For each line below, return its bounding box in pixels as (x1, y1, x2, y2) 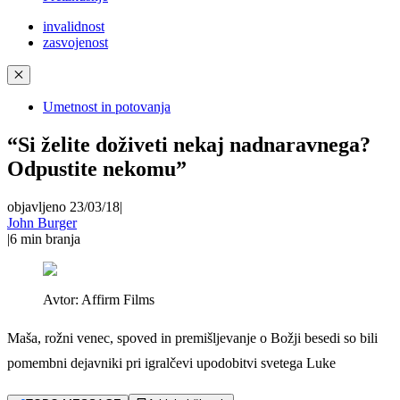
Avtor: (43, 291, 81, 307)
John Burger (7, 214, 77, 230)
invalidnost (43, 19, 104, 34)
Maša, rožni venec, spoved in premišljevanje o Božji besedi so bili (7, 329, 378, 346)
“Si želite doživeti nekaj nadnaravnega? (7, 132, 371, 156)
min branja (21, 230, 80, 246)
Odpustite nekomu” (7, 156, 187, 180)
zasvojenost (43, 35, 108, 50)
